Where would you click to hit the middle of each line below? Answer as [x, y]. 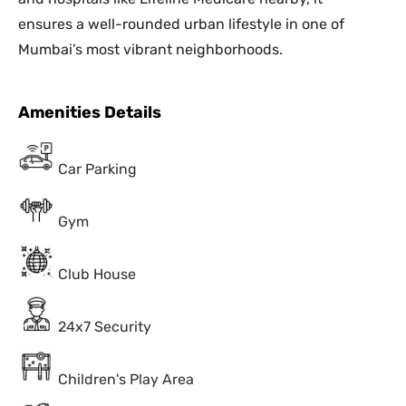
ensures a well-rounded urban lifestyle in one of [181, 24]
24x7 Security [105, 327]
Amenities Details [90, 113]
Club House [97, 275]
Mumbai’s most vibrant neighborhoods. [150, 50]
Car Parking [97, 169]
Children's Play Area [126, 380]
